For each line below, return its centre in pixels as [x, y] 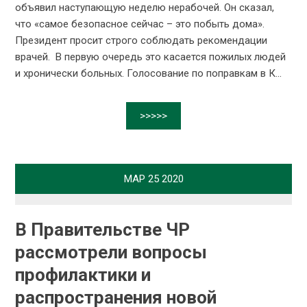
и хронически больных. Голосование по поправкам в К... [149, 74]
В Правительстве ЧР [103, 230]
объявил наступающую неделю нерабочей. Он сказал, [145, 8]
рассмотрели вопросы [111, 253]
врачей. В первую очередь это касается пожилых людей [151, 57]
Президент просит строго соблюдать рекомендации [142, 41]
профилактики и [83, 275]
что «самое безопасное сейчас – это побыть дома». [140, 24]
